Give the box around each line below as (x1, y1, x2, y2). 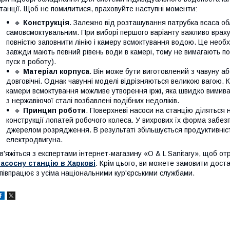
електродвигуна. (6, 136, 63, 144)
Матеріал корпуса (23, 67, 89, 76)
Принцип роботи (23, 106, 86, 115)
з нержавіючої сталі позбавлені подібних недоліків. (6, 97, 179, 105)
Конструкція (23, 18, 69, 27)
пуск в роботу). (6, 57, 56, 66)
